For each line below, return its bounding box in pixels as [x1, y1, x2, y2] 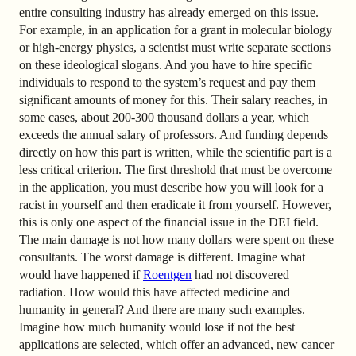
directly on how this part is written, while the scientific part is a [19, 145, 332, 160]
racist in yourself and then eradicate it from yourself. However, [19, 198, 331, 212]
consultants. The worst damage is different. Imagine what [19, 250, 305, 265]
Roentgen [143, 268, 192, 282]
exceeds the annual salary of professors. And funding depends [19, 128, 328, 142]
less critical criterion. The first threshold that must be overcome [19, 163, 332, 177]
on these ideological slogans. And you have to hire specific [19, 58, 312, 72]
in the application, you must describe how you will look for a [19, 180, 323, 195]
